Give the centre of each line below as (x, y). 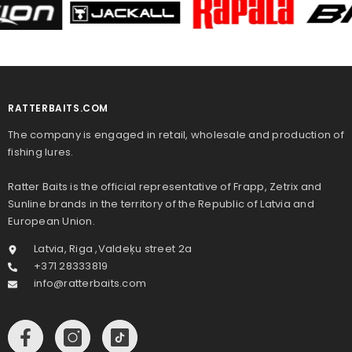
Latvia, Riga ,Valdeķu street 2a (113, 249)
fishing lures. (41, 152)
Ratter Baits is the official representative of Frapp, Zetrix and (165, 187)
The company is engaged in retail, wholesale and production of (176, 135)
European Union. (51, 222)
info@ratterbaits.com (90, 284)
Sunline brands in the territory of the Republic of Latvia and (161, 204)
